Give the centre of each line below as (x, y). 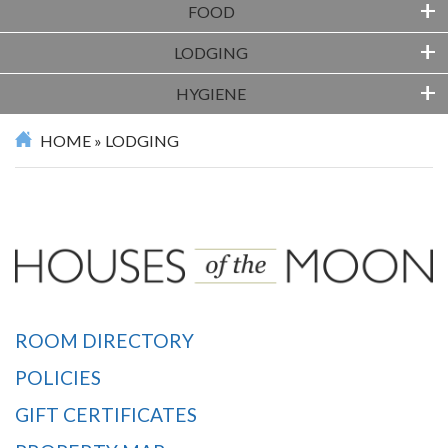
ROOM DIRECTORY (104, 341)
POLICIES (58, 378)
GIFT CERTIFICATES (106, 415)
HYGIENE (211, 94)
